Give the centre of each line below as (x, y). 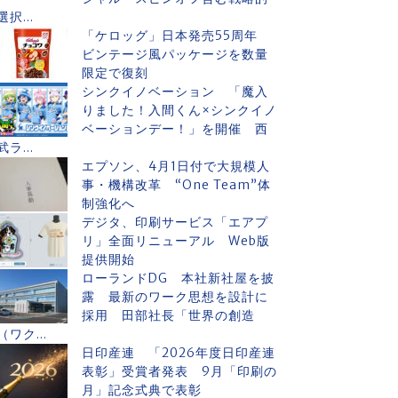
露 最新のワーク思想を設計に (175, 297)
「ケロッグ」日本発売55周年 (176, 36)
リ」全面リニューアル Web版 (176, 241)
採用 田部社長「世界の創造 (168, 315)
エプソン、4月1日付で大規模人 (176, 166)
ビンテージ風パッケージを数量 (175, 54)
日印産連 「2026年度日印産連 (179, 353)
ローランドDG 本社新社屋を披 (178, 278)
